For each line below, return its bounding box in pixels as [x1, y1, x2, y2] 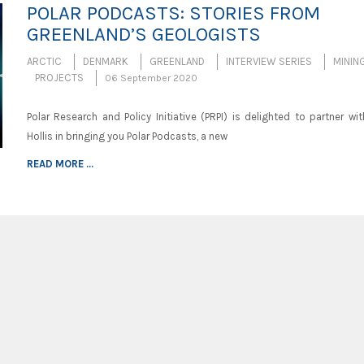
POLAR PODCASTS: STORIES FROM [26, 2, 320, 25]
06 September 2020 [104, 72, 197, 84]
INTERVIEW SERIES [225, 55, 312, 68]
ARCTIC [26, 55, 62, 68]
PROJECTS [34, 71, 84, 84]
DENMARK [82, 55, 128, 68]
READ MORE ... [26, 158, 93, 171]
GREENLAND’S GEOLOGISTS [26, 23, 261, 46]
